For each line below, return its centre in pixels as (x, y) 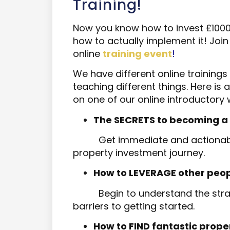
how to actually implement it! (141, 41)
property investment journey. (139, 153)
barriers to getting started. (134, 206)
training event (137, 53)
